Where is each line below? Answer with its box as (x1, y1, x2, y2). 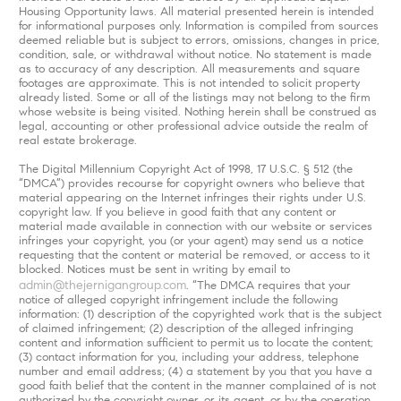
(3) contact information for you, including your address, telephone (18, 350, 359, 365)
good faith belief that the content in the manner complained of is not (18, 379, 376, 394)
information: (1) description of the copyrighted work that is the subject (18, 307, 381, 322)
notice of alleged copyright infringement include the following (18, 293, 338, 308)
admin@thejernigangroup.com (18, 277, 186, 294)
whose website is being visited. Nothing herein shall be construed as (18, 105, 377, 120)
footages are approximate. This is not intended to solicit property (18, 76, 360, 91)
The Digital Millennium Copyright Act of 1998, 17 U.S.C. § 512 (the (18, 162, 353, 177)
